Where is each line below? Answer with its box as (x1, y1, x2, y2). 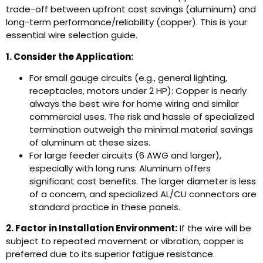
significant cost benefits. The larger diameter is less (29, 175, 256, 188)
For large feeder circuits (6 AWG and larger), (29, 149, 221, 162)
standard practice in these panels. (29, 201, 180, 214)
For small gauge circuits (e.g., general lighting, (29, 72, 227, 85)
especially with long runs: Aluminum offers (29, 162, 211, 175)
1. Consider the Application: (6, 50, 133, 63)
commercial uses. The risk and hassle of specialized (29, 110, 254, 123)
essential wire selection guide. (6, 29, 137, 42)
